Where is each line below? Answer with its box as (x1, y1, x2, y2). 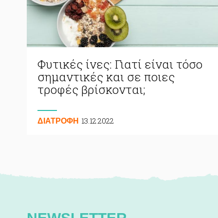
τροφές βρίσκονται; (37, 81, 145, 97)
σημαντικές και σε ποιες (37, 69, 175, 85)
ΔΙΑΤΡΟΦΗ (37, 116, 79, 125)
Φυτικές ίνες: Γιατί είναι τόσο (37, 56, 202, 72)
